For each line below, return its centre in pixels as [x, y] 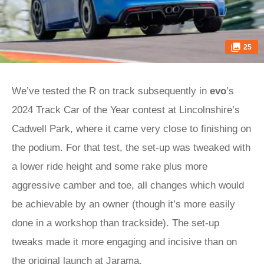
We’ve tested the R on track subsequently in [111, 91]
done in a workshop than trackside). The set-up [115, 223]
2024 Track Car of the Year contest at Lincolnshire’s [126, 110]
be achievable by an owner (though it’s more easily [123, 204]
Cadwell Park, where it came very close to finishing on [131, 129]
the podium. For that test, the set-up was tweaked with [131, 148]
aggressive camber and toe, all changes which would [128, 185]
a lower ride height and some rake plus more [110, 166]
